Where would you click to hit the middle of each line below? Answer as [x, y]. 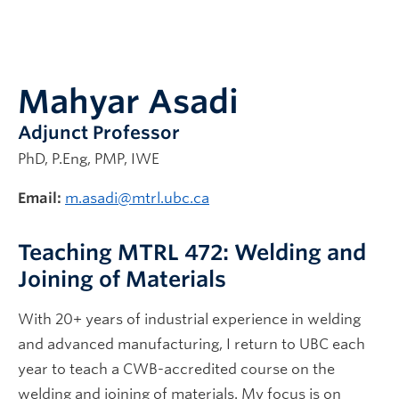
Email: [40, 198]
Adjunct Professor [99, 133]
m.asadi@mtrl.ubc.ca [137, 198]
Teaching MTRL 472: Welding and [192, 252]
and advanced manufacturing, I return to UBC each [191, 344]
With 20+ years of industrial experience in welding [189, 319]
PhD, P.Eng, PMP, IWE [89, 159]
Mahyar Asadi [128, 102]
